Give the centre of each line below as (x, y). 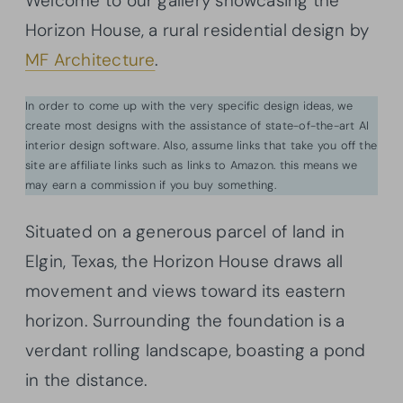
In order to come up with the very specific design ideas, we (189, 105)
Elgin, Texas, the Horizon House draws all (184, 261)
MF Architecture (90, 59)
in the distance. (87, 380)
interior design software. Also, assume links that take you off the (201, 145)
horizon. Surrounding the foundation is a (185, 320)
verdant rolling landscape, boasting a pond (196, 350)
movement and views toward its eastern (186, 291)
